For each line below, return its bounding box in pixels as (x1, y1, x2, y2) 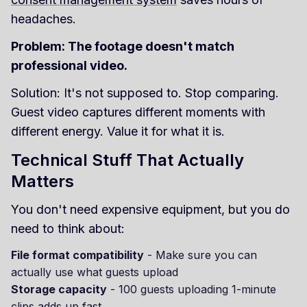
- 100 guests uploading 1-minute (107, 282, 276, 296)
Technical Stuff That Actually (11, 149, 244, 170)
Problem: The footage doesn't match (11, 38, 234, 53)
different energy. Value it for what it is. (11, 123, 225, 138)
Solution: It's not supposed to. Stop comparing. (11, 85, 279, 100)
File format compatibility (11, 247, 144, 262)
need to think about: (11, 221, 125, 236)
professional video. (11, 58, 127, 73)
